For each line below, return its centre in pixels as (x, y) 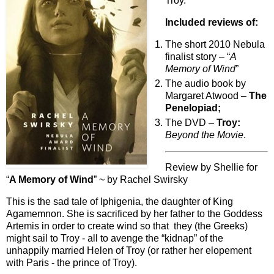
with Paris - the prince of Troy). (72, 263)
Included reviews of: (212, 23)
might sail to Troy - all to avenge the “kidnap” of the (115, 239)
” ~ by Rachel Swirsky (141, 180)
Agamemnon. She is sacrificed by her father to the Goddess (134, 214)
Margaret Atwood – (207, 95)
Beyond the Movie (204, 135)
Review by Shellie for (211, 168)
